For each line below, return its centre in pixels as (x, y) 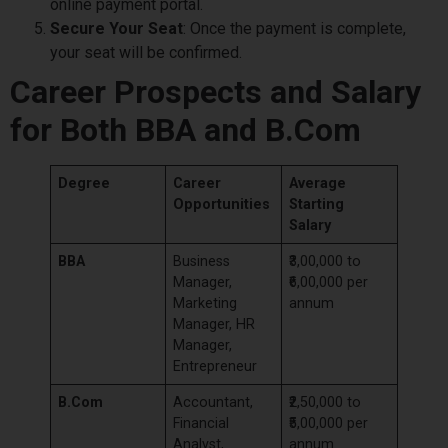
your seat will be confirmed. (148, 52)
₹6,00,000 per (329, 282)
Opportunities (222, 204)
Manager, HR (214, 324)
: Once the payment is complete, (294, 28)
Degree (84, 183)
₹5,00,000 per (329, 423)
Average (318, 183)
